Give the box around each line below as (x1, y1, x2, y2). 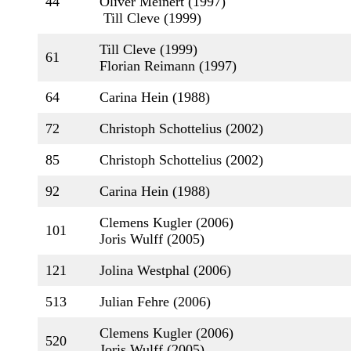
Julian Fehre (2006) (100, 294, 211, 309)
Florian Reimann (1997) (100, 58, 237, 74)
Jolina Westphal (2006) (100, 262, 231, 278)
